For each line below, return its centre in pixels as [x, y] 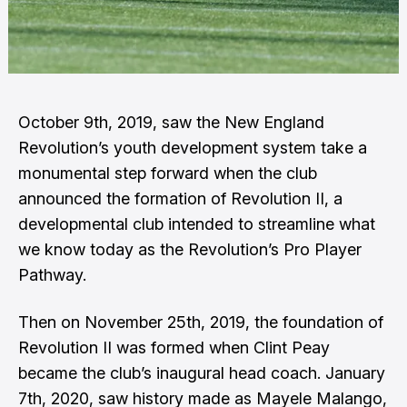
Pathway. [52, 275]
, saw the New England [238, 122]
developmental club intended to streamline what [197, 224]
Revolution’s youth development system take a [193, 148]
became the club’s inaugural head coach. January [202, 373]
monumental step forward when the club [168, 173]
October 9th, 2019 [85, 122]
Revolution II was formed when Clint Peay [174, 347]
